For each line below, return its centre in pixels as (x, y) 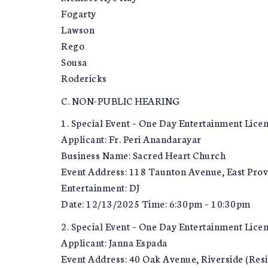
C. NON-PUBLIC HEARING (121, 100)
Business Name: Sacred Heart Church (143, 155)
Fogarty (79, 13)
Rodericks (84, 78)
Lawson (78, 29)
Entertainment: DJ (100, 187)
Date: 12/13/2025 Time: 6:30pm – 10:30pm (156, 203)
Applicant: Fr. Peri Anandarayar (131, 139)
